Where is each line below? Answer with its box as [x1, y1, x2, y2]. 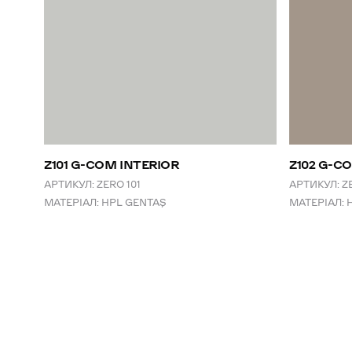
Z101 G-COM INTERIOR [44, 156, 179, 173]
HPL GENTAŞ [101, 195, 166, 209]
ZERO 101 [97, 177, 141, 191]
